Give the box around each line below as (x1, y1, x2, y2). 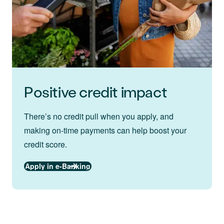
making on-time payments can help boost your (24, 124, 186, 136)
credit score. (24, 138, 67, 150)
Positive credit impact (24, 82, 167, 102)
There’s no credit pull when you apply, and (24, 110, 173, 122)
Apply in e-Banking (25, 161, 90, 171)
